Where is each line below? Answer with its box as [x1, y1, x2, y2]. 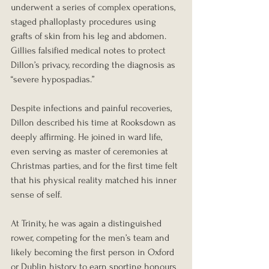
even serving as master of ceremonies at [11, 146, 171, 157]
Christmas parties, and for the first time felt [11, 160, 180, 172]
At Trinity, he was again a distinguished [11, 218, 164, 229]
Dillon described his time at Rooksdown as [11, 117, 178, 128]
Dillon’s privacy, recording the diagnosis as [11, 59, 178, 71]
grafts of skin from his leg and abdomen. [11, 31, 169, 42]
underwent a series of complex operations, [11, 2, 178, 13]
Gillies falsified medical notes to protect [11, 45, 168, 56]
